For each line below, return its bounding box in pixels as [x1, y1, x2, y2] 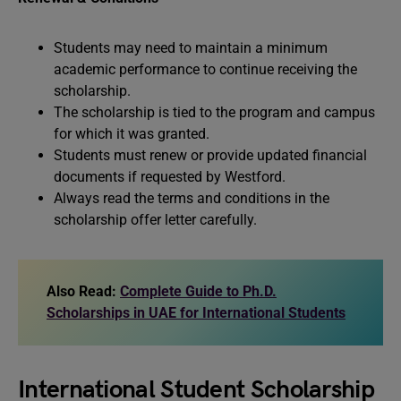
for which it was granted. [54, 125, 209, 142]
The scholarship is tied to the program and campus [54, 104, 375, 121]
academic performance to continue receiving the [54, 61, 357, 78]
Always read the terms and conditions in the [54, 190, 329, 207]
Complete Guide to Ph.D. [120, 283, 277, 300]
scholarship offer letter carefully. [54, 211, 257, 228]
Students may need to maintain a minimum [54, 39, 328, 56]
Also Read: [47, 283, 120, 300]
